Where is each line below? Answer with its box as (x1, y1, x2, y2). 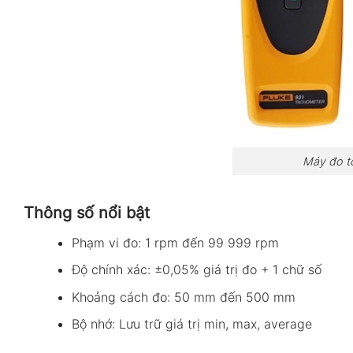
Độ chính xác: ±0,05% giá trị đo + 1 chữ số (71, 262, 321, 278)
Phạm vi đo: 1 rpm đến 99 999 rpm (71, 234, 279, 251)
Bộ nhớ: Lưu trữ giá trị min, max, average (71, 316, 312, 333)
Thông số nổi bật (24, 203, 150, 222)
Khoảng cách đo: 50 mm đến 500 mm (71, 288, 295, 305)
